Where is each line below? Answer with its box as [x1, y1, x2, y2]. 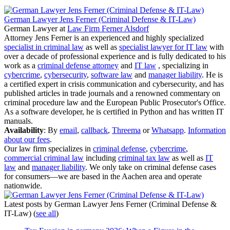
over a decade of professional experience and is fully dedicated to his [4, 51, 226, 61]
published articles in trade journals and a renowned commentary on [4, 88, 220, 98]
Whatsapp [151, 125, 184, 135]
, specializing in [156, 61, 208, 70]
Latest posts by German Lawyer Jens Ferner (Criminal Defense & [4, 199, 217, 208]
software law [91, 70, 132, 79]
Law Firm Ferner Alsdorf [67, 24, 149, 33]
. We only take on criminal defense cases [85, 162, 216, 171]
